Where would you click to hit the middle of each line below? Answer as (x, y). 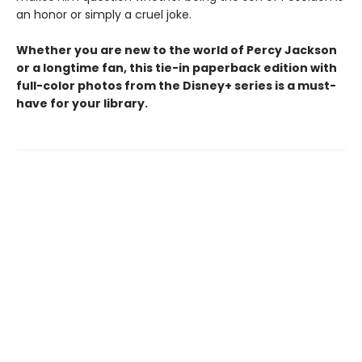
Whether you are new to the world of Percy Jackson (177, 50)
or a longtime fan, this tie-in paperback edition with (177, 68)
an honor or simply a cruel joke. (104, 15)
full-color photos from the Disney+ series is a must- (176, 86)
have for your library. (82, 103)
